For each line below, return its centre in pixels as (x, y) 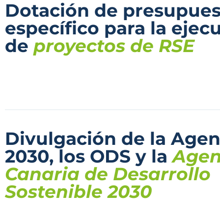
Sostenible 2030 (78, 191)
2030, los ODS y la (89, 156)
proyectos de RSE (114, 45)
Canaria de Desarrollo (108, 174)
